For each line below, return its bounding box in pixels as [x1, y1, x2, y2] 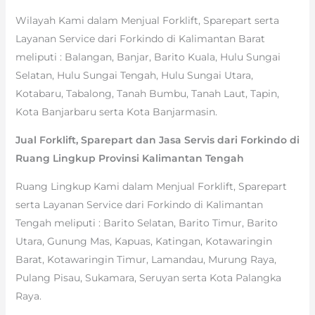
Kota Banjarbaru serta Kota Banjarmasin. [15, 105, 217, 118]
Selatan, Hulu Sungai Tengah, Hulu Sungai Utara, [15, 68, 253, 82]
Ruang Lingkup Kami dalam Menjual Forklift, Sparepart [15, 179, 287, 193]
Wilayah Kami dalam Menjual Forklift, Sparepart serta [15, 13, 279, 27]
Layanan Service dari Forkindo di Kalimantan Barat [15, 32, 265, 45]
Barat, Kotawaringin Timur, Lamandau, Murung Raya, [15, 252, 276, 266]
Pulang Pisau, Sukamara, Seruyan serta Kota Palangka [15, 271, 281, 284]
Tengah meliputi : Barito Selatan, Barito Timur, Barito [15, 216, 278, 229]
